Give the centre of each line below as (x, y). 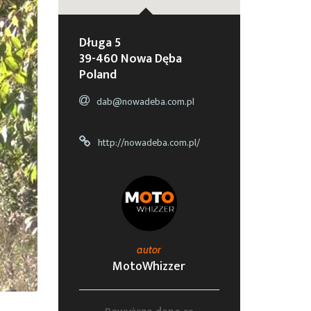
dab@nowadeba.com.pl (145, 102)
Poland (98, 75)
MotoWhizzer (149, 267)
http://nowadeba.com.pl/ (149, 143)
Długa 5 (100, 43)
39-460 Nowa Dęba (130, 59)
